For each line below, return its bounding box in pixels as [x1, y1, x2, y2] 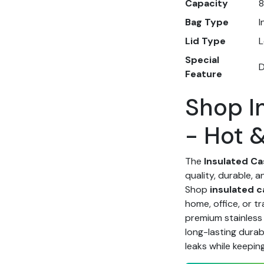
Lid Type [185, 35, 226, 47]
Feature [185, 68, 223, 80]
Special [185, 54, 220, 66]
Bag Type [185, 16, 229, 28]
